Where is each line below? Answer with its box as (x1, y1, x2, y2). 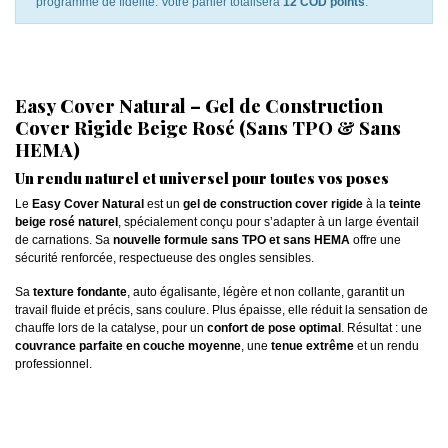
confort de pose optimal (207, 321, 341, 336)
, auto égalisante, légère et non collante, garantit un (127, 285, 405, 300)
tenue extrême (271, 339, 354, 354)
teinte (389, 197, 421, 212)
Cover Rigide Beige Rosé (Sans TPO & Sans (15, 115, 401, 141)
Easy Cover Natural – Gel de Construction (15, 93, 383, 119)
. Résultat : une (341, 321, 422, 336)
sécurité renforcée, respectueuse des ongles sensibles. (15, 251, 314, 266)
